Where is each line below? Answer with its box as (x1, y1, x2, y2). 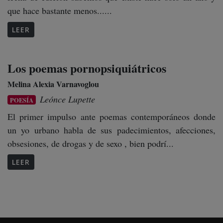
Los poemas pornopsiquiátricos (7, 59, 166, 77)
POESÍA (10, 95, 34, 105)
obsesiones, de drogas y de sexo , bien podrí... (7, 137, 174, 149)
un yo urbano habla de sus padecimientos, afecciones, (7, 123, 216, 136)
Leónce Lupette (40, 93, 96, 105)
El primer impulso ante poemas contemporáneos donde (7, 110, 216, 122)
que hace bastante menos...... (7, 4, 112, 17)
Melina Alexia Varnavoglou (7, 78, 99, 90)
